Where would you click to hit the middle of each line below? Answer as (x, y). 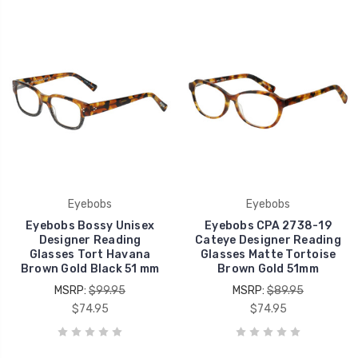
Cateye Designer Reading (268, 240)
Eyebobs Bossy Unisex (90, 225)
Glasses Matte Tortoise (268, 254)
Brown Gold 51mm (268, 268)
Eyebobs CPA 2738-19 (268, 225)
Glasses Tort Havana (90, 254)
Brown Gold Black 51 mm (90, 268)
